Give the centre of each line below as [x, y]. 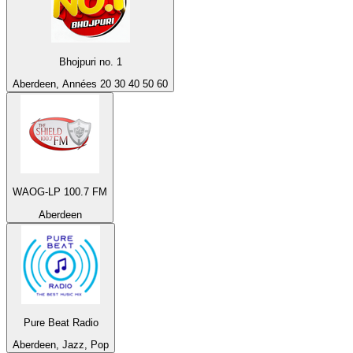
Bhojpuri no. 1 [90, 61]
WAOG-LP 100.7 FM [60, 192]
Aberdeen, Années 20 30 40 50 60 [90, 84]
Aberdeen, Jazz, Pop [61, 345]
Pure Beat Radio [61, 322]
